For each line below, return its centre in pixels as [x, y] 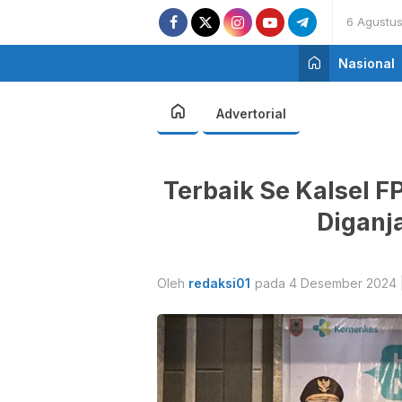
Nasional [367, 63]
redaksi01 [219, 283]
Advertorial [251, 114]
